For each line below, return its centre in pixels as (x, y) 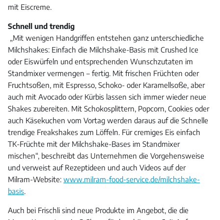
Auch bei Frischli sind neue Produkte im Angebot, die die (98, 210)
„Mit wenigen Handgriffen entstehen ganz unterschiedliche (106, 38)
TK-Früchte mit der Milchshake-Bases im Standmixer (94, 144)
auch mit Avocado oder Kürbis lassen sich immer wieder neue (107, 97)
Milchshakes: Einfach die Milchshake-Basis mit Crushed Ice (103, 50)
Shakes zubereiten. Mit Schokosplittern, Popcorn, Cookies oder (109, 109)
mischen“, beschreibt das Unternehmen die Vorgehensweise (106, 156)
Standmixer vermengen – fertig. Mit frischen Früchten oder (103, 73)
